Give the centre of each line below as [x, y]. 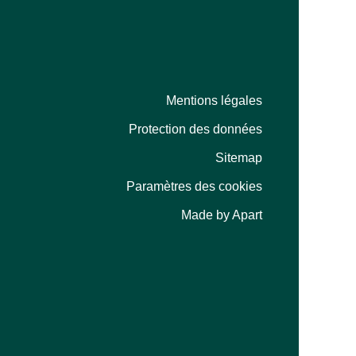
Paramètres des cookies [194, 186]
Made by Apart [222, 215]
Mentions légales [214, 101]
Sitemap [239, 158]
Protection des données [195, 129]
